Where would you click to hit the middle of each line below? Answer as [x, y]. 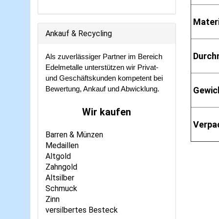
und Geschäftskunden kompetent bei [104, 78]
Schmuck [61, 188]
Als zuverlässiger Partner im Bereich [104, 57]
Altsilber [60, 178]
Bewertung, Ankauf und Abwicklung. [102, 89]
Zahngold [61, 167]
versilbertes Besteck [82, 210]
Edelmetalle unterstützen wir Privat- [102, 67]
